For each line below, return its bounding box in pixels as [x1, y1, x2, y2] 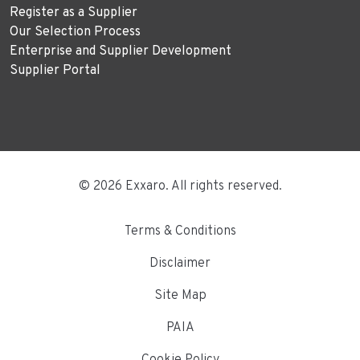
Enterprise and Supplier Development [10, 43, 231, 59]
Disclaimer [149, 255, 211, 272]
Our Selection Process [10, 23, 141, 40]
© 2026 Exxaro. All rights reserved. [78, 178, 282, 194]
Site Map [153, 287, 207, 304]
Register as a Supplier [10, 4, 137, 21]
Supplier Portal [10, 62, 100, 79]
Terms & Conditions [124, 223, 236, 239]
